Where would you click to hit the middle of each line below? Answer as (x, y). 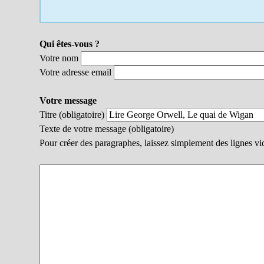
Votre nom (59, 58)
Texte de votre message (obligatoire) (107, 129)
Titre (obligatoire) (72, 115)
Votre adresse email (76, 72)
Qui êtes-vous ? (70, 44)
